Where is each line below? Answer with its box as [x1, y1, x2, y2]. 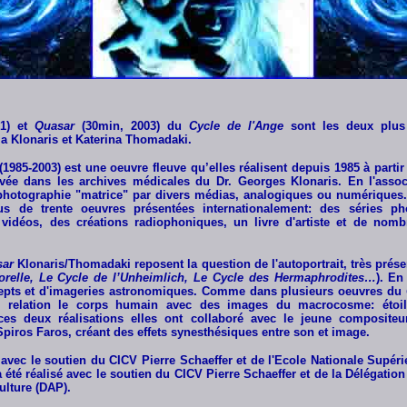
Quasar [35, 119, 74, 133]
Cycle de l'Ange [189, 119, 283, 133]
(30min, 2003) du [74, 119, 189, 133]
